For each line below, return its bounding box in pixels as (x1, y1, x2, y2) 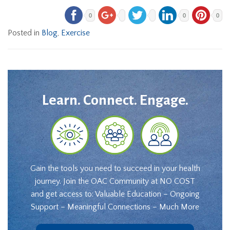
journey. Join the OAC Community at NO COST (35, 176, 195, 186)
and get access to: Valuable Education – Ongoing (30, 189, 200, 199)
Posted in (8, 28, 42, 38)
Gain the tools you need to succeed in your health (30, 163, 200, 173)
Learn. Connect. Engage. (42, 92, 188, 108)
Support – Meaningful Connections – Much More (31, 202, 199, 212)
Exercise (61, 28, 90, 38)
